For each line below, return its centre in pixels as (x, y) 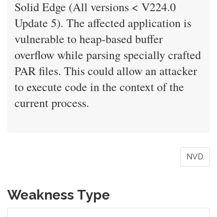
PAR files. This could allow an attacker (106, 71)
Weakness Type (59, 195)
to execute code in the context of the (99, 87)
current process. (52, 103)
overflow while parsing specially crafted (108, 55)
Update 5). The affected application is (103, 23)
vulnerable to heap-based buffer (89, 39)
